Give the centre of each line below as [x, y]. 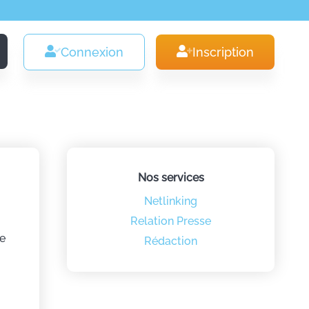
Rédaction [171, 241]
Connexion [92, 52]
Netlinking [171, 201]
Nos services [171, 178]
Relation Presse [171, 221]
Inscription [223, 52]
